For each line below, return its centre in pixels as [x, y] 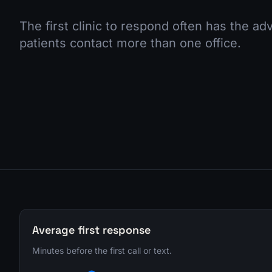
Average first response [91, 230]
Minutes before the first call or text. [102, 250]
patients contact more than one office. [130, 43]
